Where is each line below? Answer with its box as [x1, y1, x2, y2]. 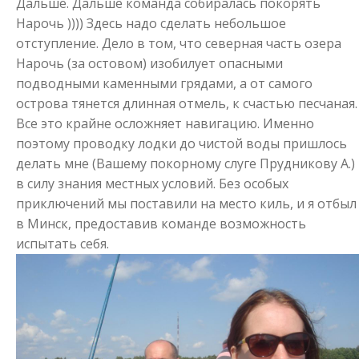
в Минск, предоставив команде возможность [16, 215, 306, 233]
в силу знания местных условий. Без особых [16, 175, 288, 193]
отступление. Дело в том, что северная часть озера [16, 34, 341, 53]
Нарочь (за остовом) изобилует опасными [16, 54, 283, 73]
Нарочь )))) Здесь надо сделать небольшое [16, 14, 286, 33]
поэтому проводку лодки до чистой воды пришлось [16, 135, 347, 153]
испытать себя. [16, 235, 109, 253]
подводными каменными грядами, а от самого [16, 75, 313, 93]
